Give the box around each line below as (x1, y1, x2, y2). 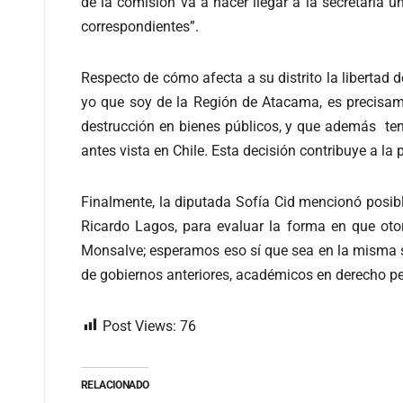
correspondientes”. (81, 17, 199, 35)
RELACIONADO (81, 378, 149, 391)
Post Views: (103, 317, 176, 335)
